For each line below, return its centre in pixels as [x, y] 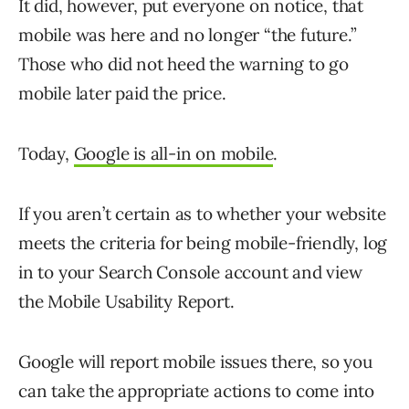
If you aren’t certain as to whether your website [202, 214]
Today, [46, 154]
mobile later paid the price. [122, 94]
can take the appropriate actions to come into [196, 391]
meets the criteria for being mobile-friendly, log [203, 243]
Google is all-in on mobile [173, 154]
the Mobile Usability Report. [126, 302]
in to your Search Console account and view [190, 273]
